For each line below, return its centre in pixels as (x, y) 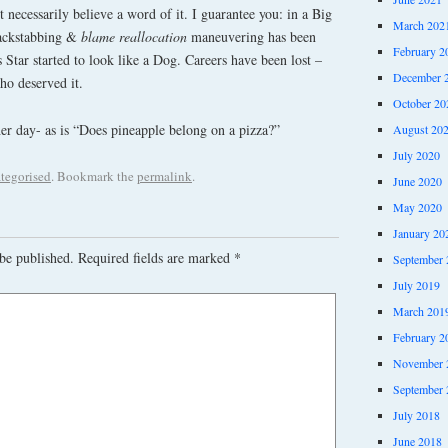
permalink (164, 175)
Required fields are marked (156, 257)
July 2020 (416, 154)
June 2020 (417, 180)
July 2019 (416, 284)
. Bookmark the (94, 175)
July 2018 (416, 414)
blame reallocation (136, 37)
